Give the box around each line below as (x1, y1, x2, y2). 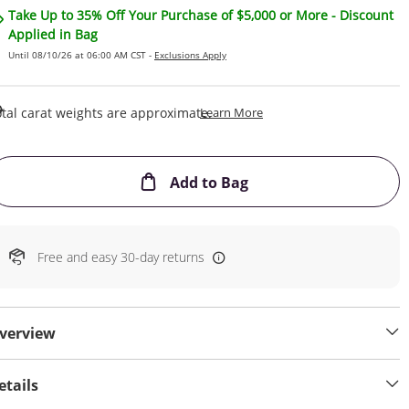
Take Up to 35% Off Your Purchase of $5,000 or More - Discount (8, 6, 393, 24)
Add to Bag (166, 173, 249, 193)
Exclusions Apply (154, 48, 226, 61)
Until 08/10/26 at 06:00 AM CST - (8, 48, 154, 61)
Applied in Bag (8, 26, 98, 43)
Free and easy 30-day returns (37, 247, 204, 266)
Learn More (200, 104, 263, 121)
